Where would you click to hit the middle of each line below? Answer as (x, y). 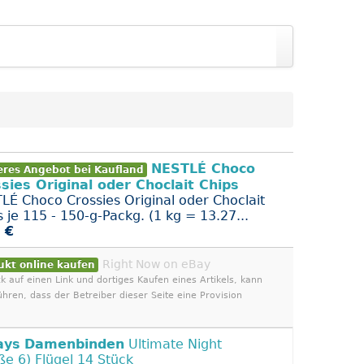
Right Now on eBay (156, 264)
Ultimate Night (173, 344)
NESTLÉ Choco (203, 169)
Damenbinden (74, 344)
